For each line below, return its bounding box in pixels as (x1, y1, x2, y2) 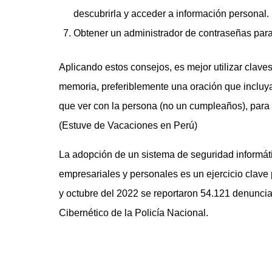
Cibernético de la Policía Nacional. (59, 208, 208, 219)
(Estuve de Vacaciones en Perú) (59, 120, 197, 131)
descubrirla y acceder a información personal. (73, 8, 269, 19)
